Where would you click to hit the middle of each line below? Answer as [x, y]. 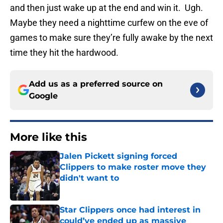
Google [43, 96]
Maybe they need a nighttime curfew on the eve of [109, 23]
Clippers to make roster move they [133, 167]
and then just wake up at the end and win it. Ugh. [108, 8]
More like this [49, 137]
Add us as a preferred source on [96, 84]
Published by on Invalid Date [103, 188]
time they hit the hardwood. [64, 53]
